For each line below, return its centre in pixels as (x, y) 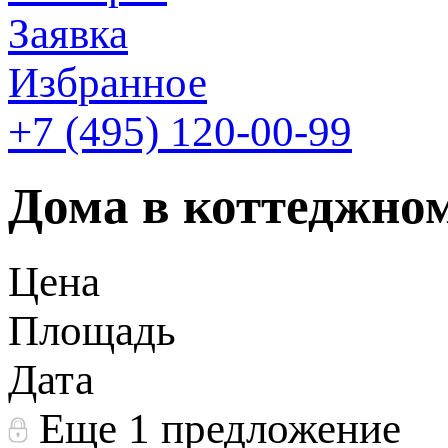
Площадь (92, 330)
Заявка (68, 33)
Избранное (107, 82)
